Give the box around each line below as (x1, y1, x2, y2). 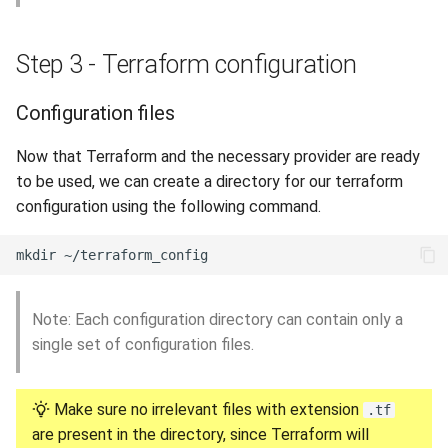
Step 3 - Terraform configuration (16, 50, 357, 79)
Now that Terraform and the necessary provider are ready (16, 147, 420, 166)
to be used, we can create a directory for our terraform (16, 172, 403, 191)
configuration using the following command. (16, 197, 321, 216)
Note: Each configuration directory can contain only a (32, 310, 403, 329)
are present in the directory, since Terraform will (32, 425, 369, 444)
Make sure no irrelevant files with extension (50, 400, 363, 419)
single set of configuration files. (32, 335, 254, 354)
